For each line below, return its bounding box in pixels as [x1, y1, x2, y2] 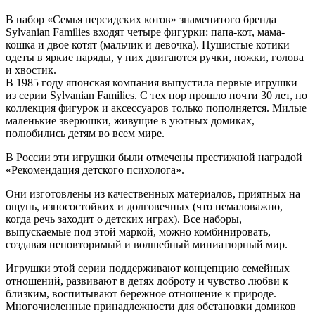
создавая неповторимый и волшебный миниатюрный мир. [6, 238, 288, 250]
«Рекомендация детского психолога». [6, 163, 184, 176]
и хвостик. [6, 63, 56, 76]
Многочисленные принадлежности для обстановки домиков [6, 300, 296, 312]
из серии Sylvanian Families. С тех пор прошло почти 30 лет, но [6, 89, 307, 101]
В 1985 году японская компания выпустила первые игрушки [6, 76, 297, 89]
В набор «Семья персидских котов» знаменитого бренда [6, 13, 276, 25]
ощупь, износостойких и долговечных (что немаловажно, [6, 200, 283, 212]
